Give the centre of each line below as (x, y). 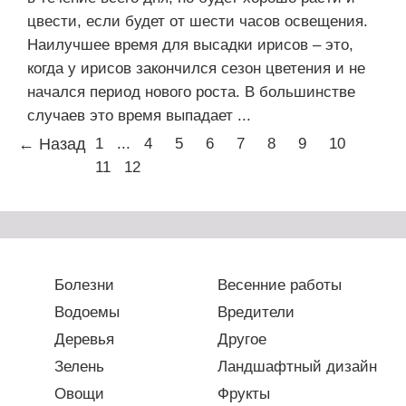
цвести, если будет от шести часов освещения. (198, 21)
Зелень (79, 367)
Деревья (84, 339)
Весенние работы (280, 285)
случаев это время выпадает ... (139, 116)
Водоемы (87, 312)
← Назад (52, 144)
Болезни (84, 285)
